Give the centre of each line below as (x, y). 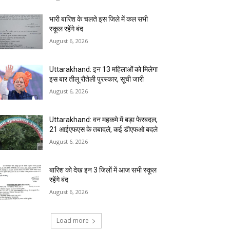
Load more (72, 221)
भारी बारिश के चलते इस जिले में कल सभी (99, 19)
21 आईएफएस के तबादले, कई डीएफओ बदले (104, 130)
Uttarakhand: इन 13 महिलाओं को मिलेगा (104, 70)
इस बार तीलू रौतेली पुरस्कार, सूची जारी (97, 79)
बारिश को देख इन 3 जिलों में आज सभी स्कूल (103, 170)
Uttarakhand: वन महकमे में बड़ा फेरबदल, (104, 120)
